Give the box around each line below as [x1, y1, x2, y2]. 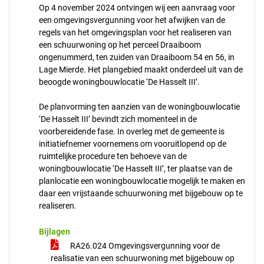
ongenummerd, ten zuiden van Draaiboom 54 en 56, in [39, 52, 235, 62]
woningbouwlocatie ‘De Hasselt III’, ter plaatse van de [39, 164, 232, 173]
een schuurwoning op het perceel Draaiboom [39, 40, 201, 49]
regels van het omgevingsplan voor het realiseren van [39, 28, 232, 37]
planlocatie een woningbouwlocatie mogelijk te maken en [39, 176, 245, 186]
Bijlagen [39, 227, 70, 236]
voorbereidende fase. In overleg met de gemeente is [39, 127, 225, 136]
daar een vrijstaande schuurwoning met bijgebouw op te [39, 189, 243, 198]
